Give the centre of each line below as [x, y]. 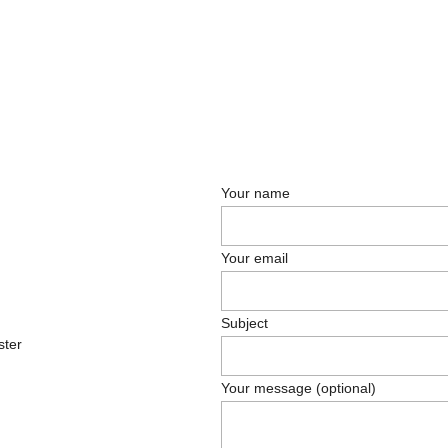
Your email [254, 258]
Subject [244, 323]
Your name [255, 193]
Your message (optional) [298, 388]
